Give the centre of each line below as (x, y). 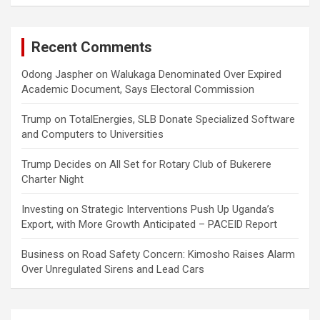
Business (43, 254)
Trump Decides (56, 164)
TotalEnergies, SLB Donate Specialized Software (182, 119)
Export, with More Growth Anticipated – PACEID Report (149, 224)
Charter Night (52, 179)
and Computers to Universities (92, 134)
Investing (42, 209)
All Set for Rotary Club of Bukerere (190, 164)
